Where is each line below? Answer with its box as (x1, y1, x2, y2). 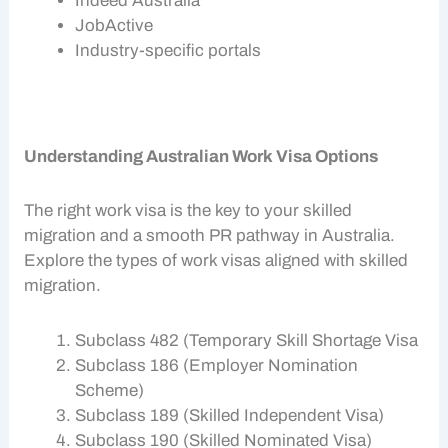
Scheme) (75, 381, 145, 401)
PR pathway (209, 226, 301, 246)
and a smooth (96, 226, 210, 246)
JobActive (75, 16, 154, 36)
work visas (181, 251, 262, 271)
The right (24, 201, 96, 221)
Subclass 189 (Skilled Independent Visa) (75, 406, 385, 426)
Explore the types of (24, 251, 182, 271)
